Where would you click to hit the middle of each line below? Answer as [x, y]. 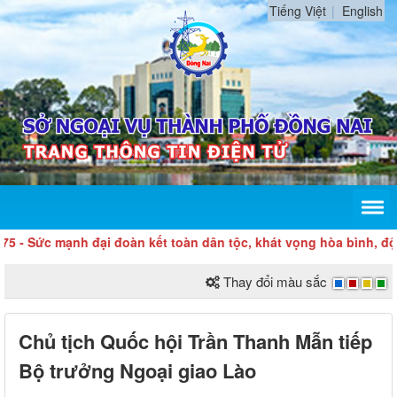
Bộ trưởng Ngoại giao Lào [137, 371]
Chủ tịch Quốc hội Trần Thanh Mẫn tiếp [195, 342]
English [362, 11]
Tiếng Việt [298, 11]
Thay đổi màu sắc [275, 282]
